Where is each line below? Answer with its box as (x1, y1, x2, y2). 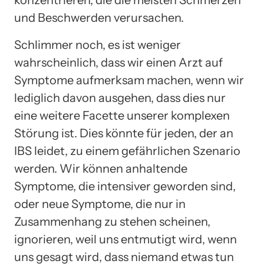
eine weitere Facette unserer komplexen (14, 108, 230, 123)
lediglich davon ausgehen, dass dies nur (14, 90, 226, 105)
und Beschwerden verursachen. (14, 10, 184, 25)
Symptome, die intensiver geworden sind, (14, 179, 236, 193)
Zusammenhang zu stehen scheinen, (14, 214, 210, 229)
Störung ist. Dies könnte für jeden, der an (14, 126, 233, 140)
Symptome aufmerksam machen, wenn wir (14, 72, 244, 87)
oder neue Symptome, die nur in (14, 196, 186, 211)
